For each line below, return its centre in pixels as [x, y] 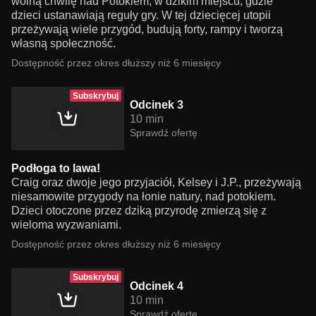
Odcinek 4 [157, 286]
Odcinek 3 [157, 105]
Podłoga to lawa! [56, 168]
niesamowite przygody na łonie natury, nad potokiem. [144, 196]
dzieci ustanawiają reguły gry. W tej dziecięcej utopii [141, 15]
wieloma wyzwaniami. [66, 225]
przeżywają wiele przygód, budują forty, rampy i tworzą [147, 29]
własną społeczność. [63, 43]
